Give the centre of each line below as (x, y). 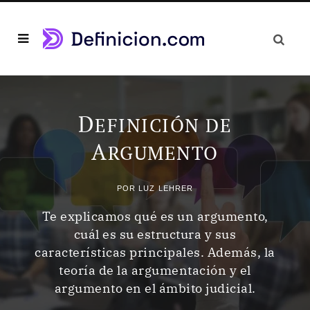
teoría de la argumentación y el (155, 270)
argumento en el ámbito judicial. (155, 288)
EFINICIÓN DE (164, 125)
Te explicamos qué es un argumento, (155, 216)
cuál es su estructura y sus (155, 234)
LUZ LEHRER (166, 188)
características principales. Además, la (155, 252)
